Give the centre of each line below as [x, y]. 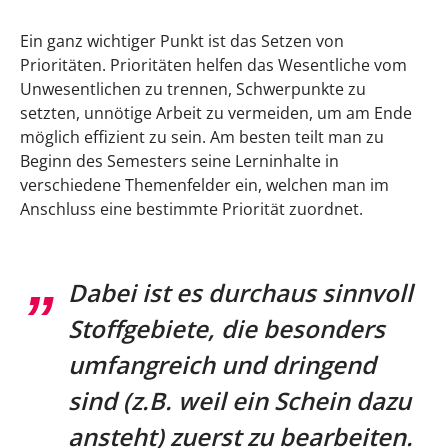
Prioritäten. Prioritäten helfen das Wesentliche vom [213, 65]
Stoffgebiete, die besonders [226, 329]
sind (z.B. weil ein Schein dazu [239, 401]
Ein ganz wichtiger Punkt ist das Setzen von [182, 41]
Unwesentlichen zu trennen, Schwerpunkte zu [193, 89]
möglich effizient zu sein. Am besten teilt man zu [202, 137]
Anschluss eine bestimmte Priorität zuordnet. [191, 209]
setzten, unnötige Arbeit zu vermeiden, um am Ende [216, 113]
